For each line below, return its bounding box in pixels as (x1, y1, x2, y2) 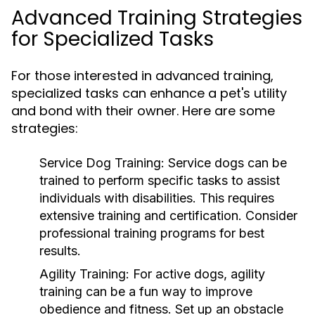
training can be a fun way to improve (39, 284, 252, 299)
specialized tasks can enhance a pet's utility (11, 84, 287, 102)
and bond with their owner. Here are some (11, 102, 275, 120)
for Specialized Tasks (11, 25, 214, 53)
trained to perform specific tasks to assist (39, 173, 280, 188)
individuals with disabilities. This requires (39, 191, 274, 205)
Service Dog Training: (39, 155, 165, 170)
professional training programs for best (39, 226, 264, 240)
